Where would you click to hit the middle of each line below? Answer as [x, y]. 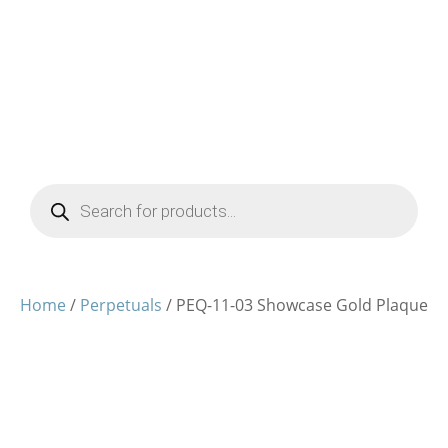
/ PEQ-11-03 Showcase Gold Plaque [295, 305]
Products [53, 199]
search [48, 215]
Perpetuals [121, 305]
